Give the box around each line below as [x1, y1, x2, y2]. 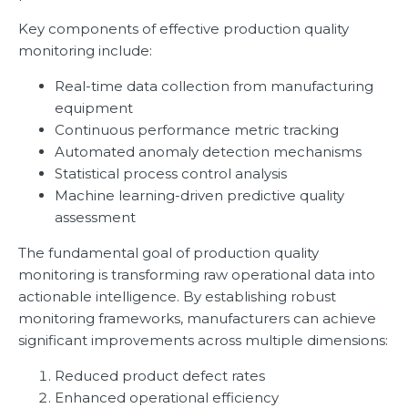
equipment [55, 99, 133, 117]
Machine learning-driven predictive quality [55, 187, 344, 205]
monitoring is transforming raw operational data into [18, 266, 375, 284]
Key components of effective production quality [18, 20, 349, 38]
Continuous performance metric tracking [55, 121, 339, 139]
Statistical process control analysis [55, 165, 287, 183]
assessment [55, 209, 136, 227]
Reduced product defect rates [55, 367, 265, 385]
